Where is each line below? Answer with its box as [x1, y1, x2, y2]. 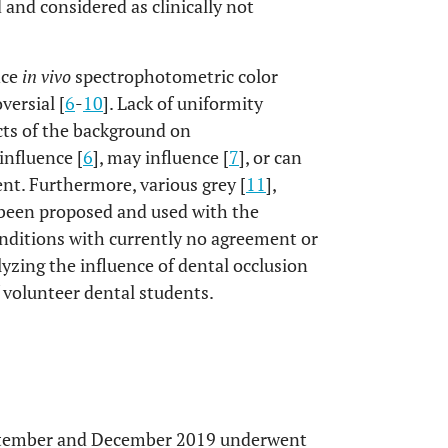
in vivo [22, 64, 71, 88]
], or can [239, 145, 302, 169]
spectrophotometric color [71, 64, 278, 88]
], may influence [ [93, 145, 229, 169]
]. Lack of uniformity [103, 91, 263, 115]
